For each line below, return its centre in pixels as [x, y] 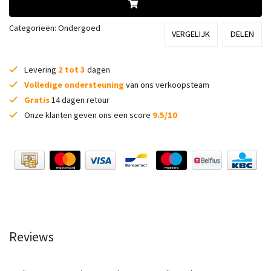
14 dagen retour [80, 100]
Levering [40, 69]
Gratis [37, 100]
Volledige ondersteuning [74, 84]
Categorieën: [34, 28]
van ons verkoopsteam [167, 84]
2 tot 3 [72, 69]
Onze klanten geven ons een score [87, 115]
